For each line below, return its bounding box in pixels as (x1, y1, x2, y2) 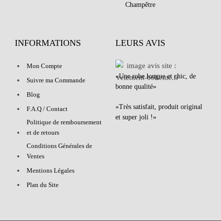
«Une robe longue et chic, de (115, 73, 196, 80)
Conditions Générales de (27, 142, 92, 150)
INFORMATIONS (15, 38, 81, 48)
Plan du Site (27, 181, 59, 189)
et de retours (27, 129, 59, 137)
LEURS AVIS (115, 38, 165, 48)
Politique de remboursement (27, 118, 102, 126)
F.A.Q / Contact (27, 105, 68, 113)
